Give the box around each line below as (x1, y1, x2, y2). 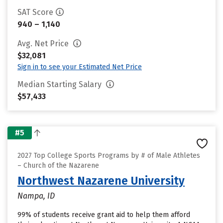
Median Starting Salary (17, 80, 104, 89)
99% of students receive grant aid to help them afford (17, 211, 190, 219)
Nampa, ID (17, 191, 55, 201)
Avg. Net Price (17, 39, 71, 48)
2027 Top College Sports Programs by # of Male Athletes (17, 151, 200, 160)
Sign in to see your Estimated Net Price (17, 63, 142, 71)
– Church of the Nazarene (17, 161, 99, 170)
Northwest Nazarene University (17, 174, 185, 188)
